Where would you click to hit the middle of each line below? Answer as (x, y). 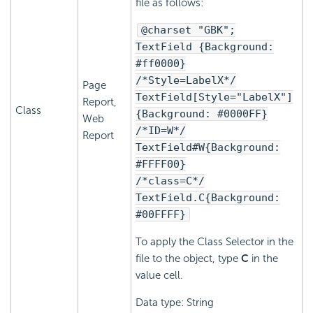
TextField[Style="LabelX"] (214, 97)
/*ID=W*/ (161, 131)
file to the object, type (188, 259)
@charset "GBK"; (188, 30)
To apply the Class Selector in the (214, 242)
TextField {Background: (205, 47)
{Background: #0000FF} (202, 114)
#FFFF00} (161, 165)
